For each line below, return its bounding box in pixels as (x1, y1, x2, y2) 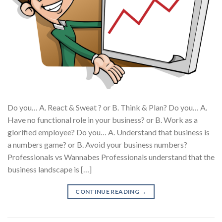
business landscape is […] (7, 164, 92, 174)
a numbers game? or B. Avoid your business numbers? (7, 139, 187, 149)
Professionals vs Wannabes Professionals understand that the (7, 152, 215, 162)
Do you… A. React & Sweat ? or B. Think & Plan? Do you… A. (7, 102, 207, 112)
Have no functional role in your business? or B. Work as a (7, 114, 198, 124)
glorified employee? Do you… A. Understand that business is (7, 127, 210, 137)
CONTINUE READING (75, 187, 141, 195)
